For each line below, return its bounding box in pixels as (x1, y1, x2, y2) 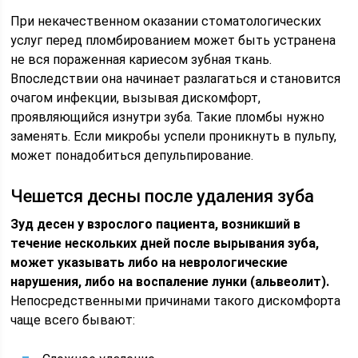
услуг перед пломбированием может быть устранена (10, 33, 336, 48)
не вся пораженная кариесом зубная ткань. (10, 52, 272, 67)
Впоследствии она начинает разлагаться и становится (10, 71, 341, 86)
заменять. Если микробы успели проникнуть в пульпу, (10, 129, 337, 144)
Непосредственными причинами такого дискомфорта (10, 293, 341, 308)
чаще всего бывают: (10, 312, 136, 328)
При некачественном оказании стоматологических (10, 14, 322, 29)
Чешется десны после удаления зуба (10, 186, 315, 206)
